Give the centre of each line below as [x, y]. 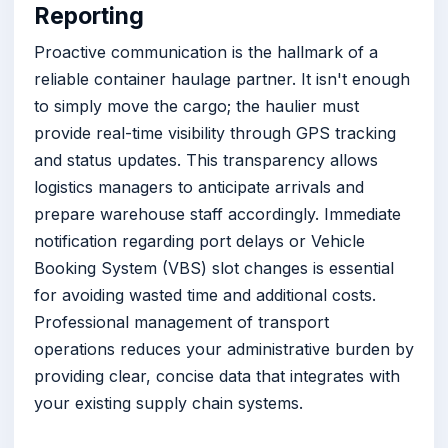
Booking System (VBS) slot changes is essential [214, 268]
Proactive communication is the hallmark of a [206, 52]
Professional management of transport [181, 322]
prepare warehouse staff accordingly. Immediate [217, 214]
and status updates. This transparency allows [206, 160]
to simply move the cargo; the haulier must [196, 106]
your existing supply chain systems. [168, 403]
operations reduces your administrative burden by [224, 349]
